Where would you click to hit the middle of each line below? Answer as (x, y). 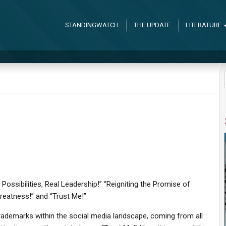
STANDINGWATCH (92, 25)
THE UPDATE (152, 25)
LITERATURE (203, 25)
